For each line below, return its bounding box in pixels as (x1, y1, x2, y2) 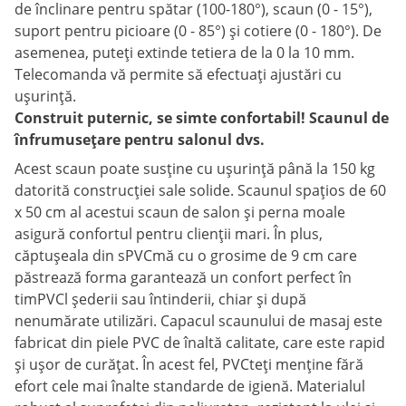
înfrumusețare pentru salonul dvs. (14, 130, 265, 150)
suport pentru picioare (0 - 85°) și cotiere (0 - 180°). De (14, 21, 382, 41)
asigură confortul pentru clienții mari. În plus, (14, 224, 323, 244)
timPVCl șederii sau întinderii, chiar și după (14, 289, 306, 309)
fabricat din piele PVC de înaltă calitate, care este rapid (14, 333, 385, 353)
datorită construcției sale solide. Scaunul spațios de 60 (14, 180, 386, 200)
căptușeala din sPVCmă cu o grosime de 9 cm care (14, 246, 357, 266)
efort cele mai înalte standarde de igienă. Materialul (14, 376, 365, 396)
